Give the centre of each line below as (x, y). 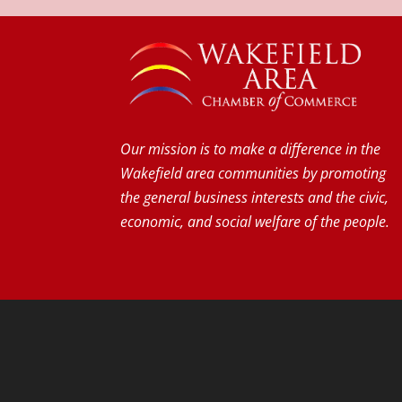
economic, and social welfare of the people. (255, 222)
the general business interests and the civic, (255, 198)
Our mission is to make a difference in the (251, 149)
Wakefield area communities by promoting (253, 174)
